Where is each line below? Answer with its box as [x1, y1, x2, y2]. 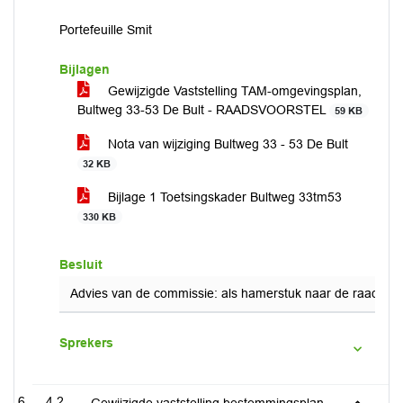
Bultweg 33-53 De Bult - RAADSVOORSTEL [77, 103, 329, 117]
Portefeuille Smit [59, 22, 152, 37]
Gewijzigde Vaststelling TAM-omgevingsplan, [104, 84, 362, 98]
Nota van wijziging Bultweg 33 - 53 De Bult [104, 137, 348, 151]
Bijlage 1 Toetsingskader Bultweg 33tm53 [104, 190, 342, 204]
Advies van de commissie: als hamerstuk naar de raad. [70, 286, 382, 300]
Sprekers [59, 336, 113, 350]
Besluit [59, 257, 103, 272]
